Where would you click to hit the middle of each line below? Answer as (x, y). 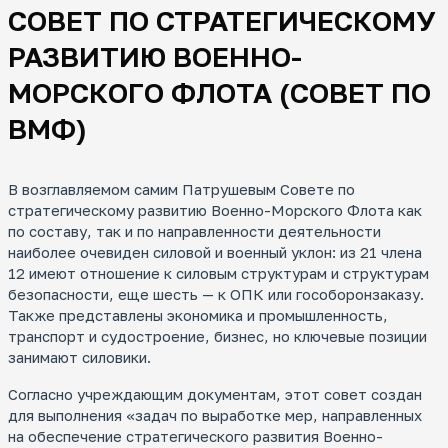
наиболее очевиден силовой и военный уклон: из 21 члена (215, 252)
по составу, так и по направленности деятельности (194, 231)
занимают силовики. (79, 357)
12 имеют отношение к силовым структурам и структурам (218, 273)
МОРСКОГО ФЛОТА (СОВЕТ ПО (219, 93)
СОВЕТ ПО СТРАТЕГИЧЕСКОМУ (221, 21)
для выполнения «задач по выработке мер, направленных (215, 415)
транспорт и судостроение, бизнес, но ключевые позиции (217, 336)
